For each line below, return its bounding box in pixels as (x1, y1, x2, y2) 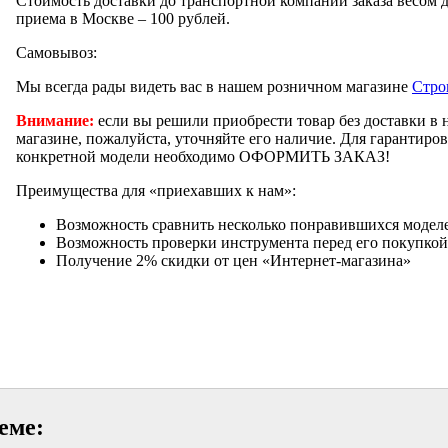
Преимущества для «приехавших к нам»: (16, 181, 296, 199)
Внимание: (16, 111, 94, 129)
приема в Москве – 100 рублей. (16, 9, 230, 27)
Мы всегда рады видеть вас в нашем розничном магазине (16, 77, 412, 95)
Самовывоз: (16, 43, 97, 61)
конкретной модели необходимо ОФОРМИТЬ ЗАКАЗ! (16, 147, 390, 165)
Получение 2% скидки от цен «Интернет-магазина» (56, 251, 411, 269)
